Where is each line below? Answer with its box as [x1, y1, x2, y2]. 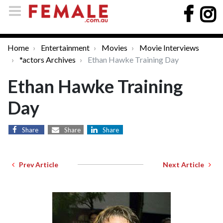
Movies [102, 43, 127, 52]
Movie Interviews [139, 43, 199, 52]
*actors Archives [19, 55, 76, 64]
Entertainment [41, 43, 90, 52]
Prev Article [14, 160, 58, 169]
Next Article [163, 160, 209, 169]
